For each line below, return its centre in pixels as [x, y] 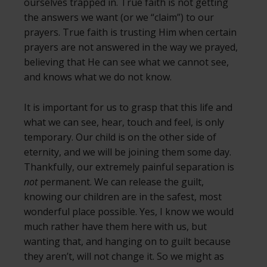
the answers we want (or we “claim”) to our [119, 18]
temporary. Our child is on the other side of [120, 137]
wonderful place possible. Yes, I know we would [129, 212]
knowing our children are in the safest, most [123, 197]
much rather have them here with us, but [115, 227]
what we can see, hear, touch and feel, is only [124, 122]
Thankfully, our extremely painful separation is [129, 167]
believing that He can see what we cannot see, [126, 62]
